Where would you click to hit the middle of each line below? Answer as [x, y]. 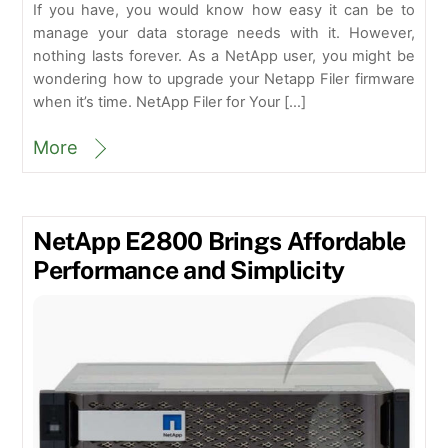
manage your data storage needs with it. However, [224, 32]
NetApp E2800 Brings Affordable [219, 241]
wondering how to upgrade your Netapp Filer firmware [224, 78]
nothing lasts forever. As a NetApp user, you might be [224, 55]
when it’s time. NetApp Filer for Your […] [170, 101]
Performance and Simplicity [189, 270]
